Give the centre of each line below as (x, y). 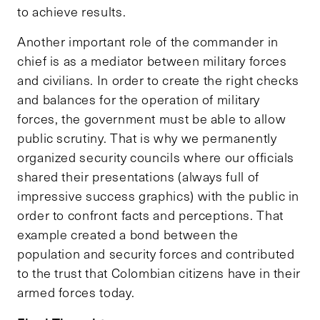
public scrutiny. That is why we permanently (147, 138)
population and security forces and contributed (156, 254)
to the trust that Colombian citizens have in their (159, 273)
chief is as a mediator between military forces (152, 61)
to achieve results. (72, 12)
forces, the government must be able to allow (152, 119)
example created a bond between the (128, 235)
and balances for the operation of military (139, 100)
